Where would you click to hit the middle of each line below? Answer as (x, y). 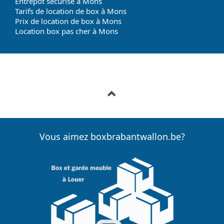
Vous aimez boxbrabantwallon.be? (112, 136)
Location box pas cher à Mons (66, 31)
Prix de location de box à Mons (68, 21)
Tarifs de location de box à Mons (71, 11)
